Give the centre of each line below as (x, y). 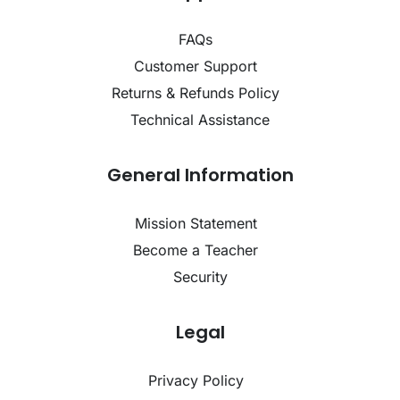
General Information (200, 175)
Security (200, 277)
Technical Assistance (200, 120)
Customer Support (196, 67)
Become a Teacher (196, 250)
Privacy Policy (196, 381)
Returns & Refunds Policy (196, 93)
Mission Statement (196, 224)
